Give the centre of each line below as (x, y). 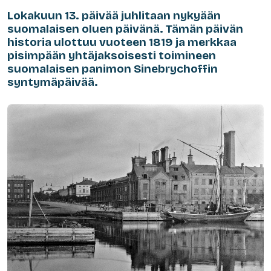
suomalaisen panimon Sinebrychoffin (113, 68)
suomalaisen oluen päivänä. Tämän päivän (125, 28)
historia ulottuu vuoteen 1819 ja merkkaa (122, 42)
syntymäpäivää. (53, 82)
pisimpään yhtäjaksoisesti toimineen (112, 55)
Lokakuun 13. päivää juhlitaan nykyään (114, 15)
